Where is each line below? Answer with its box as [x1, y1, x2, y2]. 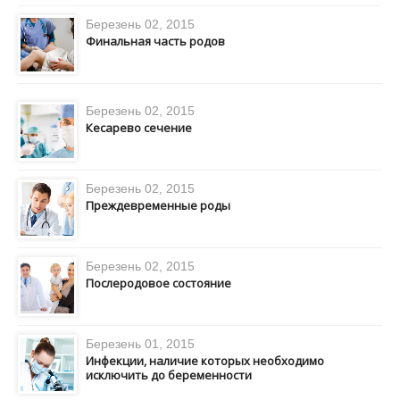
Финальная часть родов [86, 33, 225, 49]
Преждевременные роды [86, 197, 230, 213]
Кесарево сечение [86, 120, 192, 136]
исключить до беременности [86, 367, 252, 383]
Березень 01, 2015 [86, 337, 195, 351]
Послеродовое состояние [86, 275, 231, 291]
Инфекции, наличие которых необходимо [86, 353, 324, 369]
